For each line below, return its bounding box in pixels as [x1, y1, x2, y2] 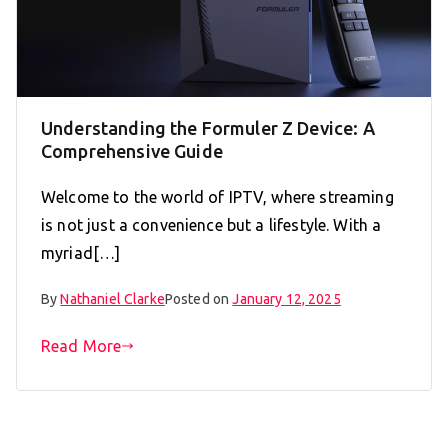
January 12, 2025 [232, 290, 341, 307]
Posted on [164, 290, 233, 307]
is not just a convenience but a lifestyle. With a [41, 215, 382, 234]
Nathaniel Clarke [60, 290, 165, 307]
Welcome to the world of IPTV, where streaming [41, 187, 394, 206]
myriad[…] [41, 243, 121, 262]
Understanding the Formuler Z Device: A [41, 117, 375, 138]
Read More [41, 336, 122, 355]
